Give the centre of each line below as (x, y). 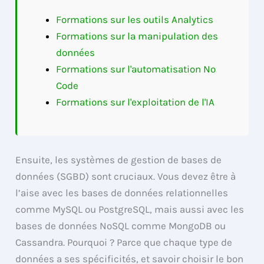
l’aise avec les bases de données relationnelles (122, 192)
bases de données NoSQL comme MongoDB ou (121, 225)
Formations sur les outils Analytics (135, 20)
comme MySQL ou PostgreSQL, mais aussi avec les (130, 209)
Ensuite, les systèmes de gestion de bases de (119, 159)
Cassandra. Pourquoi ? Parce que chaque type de (124, 242)
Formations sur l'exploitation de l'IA (136, 102)
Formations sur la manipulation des (137, 36)
